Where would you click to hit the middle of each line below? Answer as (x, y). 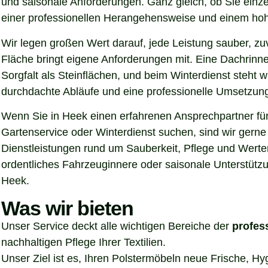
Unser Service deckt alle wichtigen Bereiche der (117, 226)
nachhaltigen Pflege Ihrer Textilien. (83, 242)
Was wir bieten (67, 208)
